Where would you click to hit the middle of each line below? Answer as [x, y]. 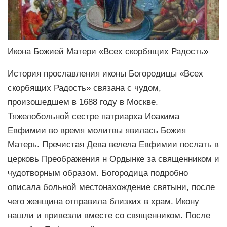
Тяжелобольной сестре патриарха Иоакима [93, 116]
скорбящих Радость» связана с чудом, [84, 88]
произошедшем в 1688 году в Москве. [83, 102]
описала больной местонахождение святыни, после [111, 187]
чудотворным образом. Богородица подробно [98, 173]
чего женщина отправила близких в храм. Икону [103, 201]
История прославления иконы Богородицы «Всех [105, 74]
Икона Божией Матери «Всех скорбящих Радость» [108, 51]
